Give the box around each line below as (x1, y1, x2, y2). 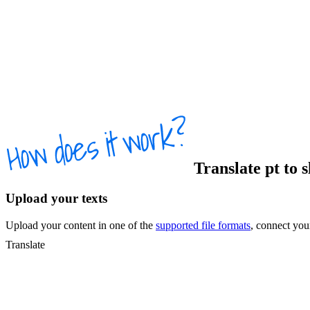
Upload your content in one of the (6, 219, 156, 232)
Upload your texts (6, 191, 107, 206)
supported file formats (156, 219, 250, 232)
